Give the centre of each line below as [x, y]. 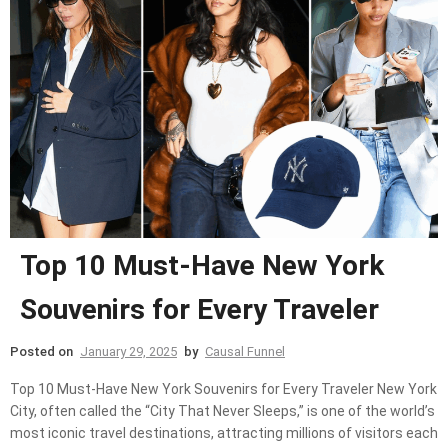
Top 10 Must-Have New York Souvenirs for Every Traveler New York [223, 389]
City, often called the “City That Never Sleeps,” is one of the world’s [222, 411]
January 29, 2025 [128, 352]
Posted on [43, 352]
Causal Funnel [245, 352]
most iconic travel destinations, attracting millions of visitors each [224, 433]
